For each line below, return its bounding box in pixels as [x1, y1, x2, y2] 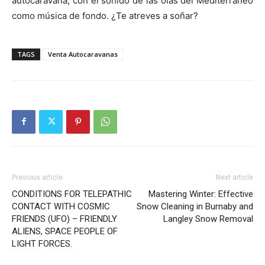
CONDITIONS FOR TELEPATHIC [12, 188, 132, 199]
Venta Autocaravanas [48, 49, 118, 59]
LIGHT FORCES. [12, 238, 72, 249]
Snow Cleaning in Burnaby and [137, 201, 253, 212]
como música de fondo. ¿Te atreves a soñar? [12, 9, 198, 21]
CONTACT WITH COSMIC [12, 201, 110, 212]
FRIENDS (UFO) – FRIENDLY [12, 213, 117, 224]
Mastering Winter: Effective [148, 188, 253, 199]
